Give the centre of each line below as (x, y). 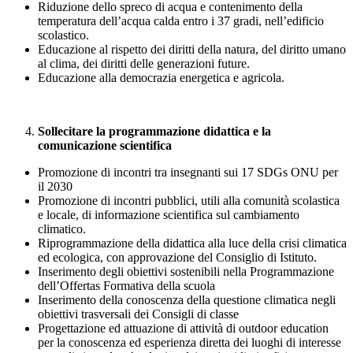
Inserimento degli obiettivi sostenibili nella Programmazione (186, 272)
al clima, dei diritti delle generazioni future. (144, 64)
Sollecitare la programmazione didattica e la (154, 132)
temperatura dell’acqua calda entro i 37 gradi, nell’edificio (181, 21)
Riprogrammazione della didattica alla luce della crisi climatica (192, 243)
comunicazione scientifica (105, 146)
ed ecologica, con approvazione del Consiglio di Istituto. (177, 258)
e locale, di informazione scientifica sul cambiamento (169, 215)
